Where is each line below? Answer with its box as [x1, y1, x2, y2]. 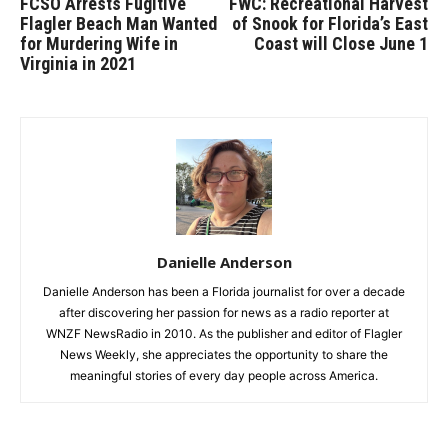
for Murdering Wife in [20, 33, 178, 54]
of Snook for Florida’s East [232, 13, 428, 34]
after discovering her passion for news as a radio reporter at [59, 305, 389, 320]
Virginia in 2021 [20, 53, 136, 74]
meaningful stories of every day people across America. [70, 368, 378, 383]
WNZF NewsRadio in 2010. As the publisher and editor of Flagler [46, 326, 402, 341]
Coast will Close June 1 [254, 33, 428, 54]
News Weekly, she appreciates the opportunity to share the [60, 347, 388, 362]
